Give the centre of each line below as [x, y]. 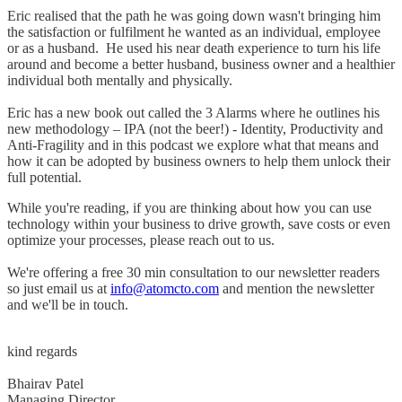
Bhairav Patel [45, 384]
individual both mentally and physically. [122, 81]
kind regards [42, 352]
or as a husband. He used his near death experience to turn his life [194, 48]
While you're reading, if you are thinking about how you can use [189, 208]
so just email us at [59, 289]
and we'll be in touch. [71, 305]
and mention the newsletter [297, 289]
